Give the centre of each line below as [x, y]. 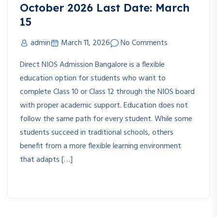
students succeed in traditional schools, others [97, 133]
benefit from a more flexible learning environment [101, 147]
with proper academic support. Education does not [104, 106]
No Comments [144, 43]
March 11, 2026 [85, 43]
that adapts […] [46, 160]
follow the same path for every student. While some [106, 119]
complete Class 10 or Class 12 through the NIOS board [107, 92]
